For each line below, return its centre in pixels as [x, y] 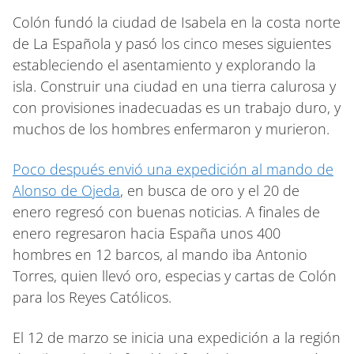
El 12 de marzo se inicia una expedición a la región [177, 337]
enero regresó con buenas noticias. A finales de [166, 211]
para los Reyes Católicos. [92, 297]
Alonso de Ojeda [66, 190]
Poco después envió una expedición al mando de [173, 169]
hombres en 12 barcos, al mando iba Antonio [160, 254]
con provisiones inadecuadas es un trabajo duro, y [177, 107]
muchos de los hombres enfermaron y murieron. [171, 128]
